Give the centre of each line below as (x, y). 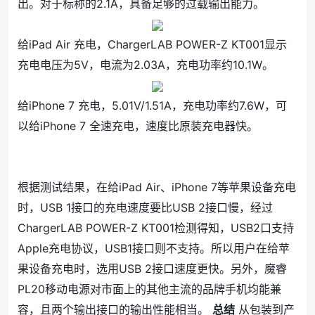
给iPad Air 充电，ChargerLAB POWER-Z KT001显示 (152, 44)
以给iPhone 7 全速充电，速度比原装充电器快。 (138, 126)
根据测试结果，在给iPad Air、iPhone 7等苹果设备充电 (157, 187)
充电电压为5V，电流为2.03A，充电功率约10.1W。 (146, 65)
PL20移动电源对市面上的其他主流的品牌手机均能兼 (149, 289)
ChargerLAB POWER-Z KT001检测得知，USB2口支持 (156, 228)
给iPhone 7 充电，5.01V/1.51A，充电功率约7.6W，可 (152, 105)
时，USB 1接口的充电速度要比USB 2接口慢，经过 (145, 207)
